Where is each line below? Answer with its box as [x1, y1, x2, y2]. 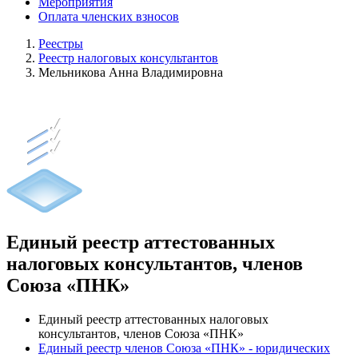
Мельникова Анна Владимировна [38, 66, 223, 79]
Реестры [38, 37, 83, 50]
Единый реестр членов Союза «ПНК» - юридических [38, 340, 330, 355]
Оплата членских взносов [38, 10, 179, 23]
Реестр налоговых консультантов [38, 51, 218, 65]
